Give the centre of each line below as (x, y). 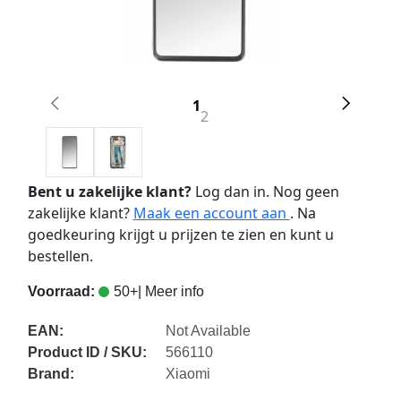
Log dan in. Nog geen (265, 192)
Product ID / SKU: (87, 353)
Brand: (51, 374)
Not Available (209, 331)
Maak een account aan (211, 213)
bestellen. (60, 256)
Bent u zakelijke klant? (109, 192)
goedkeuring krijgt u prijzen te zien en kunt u (180, 235)
